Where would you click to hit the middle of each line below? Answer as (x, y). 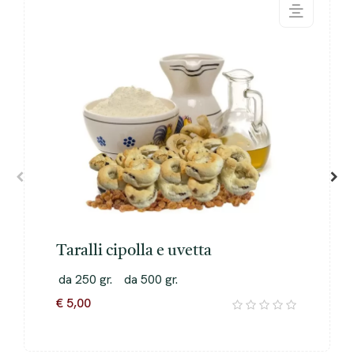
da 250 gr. (85, 279)
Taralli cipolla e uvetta (134, 251)
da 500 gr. (151, 279)
